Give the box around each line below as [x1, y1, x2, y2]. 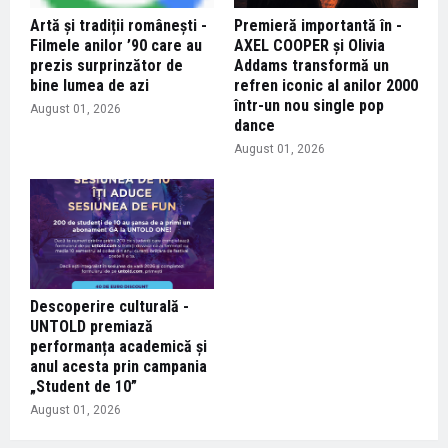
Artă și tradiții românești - [30, 15, 207, 35]
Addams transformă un [234, 55, 389, 75]
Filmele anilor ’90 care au [30, 35, 202, 55]
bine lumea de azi [30, 75, 149, 95]
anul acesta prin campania [30, 356, 207, 376]
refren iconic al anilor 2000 [234, 75, 418, 95]
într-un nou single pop [234, 95, 384, 115]
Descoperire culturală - [30, 296, 189, 316]
